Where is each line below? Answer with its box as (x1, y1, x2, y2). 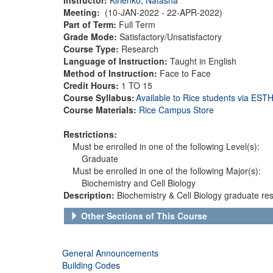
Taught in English (168, 54, 236, 67)
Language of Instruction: (63, 54, 168, 67)
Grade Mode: (63, 30, 119, 43)
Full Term (119, 18, 155, 30)
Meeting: (63, 5, 102, 18)
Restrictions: (63, 127, 117, 140)
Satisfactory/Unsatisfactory (119, 30, 222, 43)
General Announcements (62, 246, 158, 259)
